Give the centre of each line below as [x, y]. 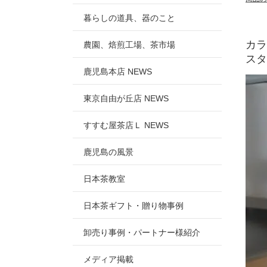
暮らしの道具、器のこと [129, 18]
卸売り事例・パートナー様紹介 [142, 232]
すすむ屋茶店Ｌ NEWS [126, 125]
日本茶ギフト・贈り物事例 [133, 206]
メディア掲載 [108, 259]
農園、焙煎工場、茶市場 [129, 45]
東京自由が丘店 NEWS [126, 98]
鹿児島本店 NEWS [118, 72]
